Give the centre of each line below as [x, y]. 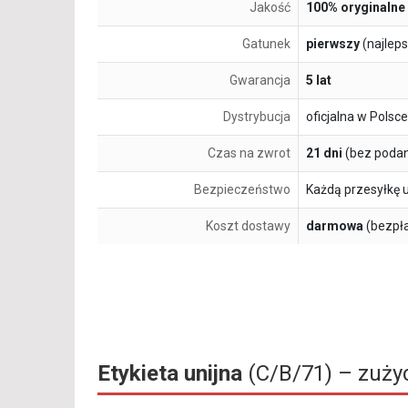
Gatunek [266, 44]
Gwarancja [260, 81]
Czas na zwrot [249, 153]
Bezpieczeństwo [242, 190]
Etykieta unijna [170, 374]
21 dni [324, 153]
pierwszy [333, 44]
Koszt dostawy [248, 226]
